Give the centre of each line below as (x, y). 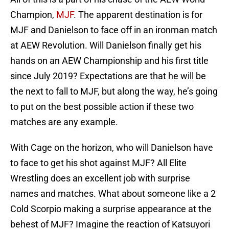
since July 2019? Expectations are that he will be (108, 76)
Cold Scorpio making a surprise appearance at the (111, 209)
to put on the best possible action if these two (102, 107)
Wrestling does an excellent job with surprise (100, 178)
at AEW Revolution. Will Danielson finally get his (106, 45)
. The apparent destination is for (138, 15)
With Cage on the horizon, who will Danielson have (112, 148)
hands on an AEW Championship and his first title (109, 61)
